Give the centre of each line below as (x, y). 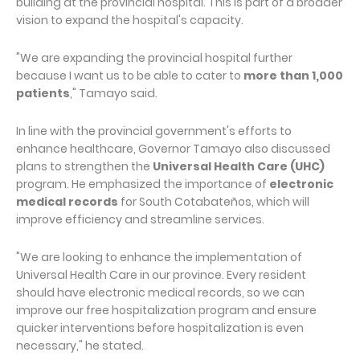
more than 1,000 (293, 75)
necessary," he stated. (80, 345)
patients (43, 93)
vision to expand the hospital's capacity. (130, 20)
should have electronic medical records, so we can (160, 292)
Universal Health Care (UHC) (239, 166)
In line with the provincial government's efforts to (154, 131)
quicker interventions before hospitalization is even (160, 327)
